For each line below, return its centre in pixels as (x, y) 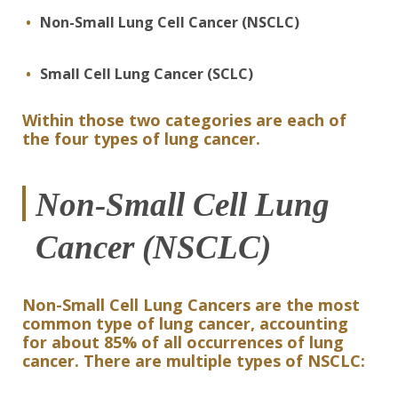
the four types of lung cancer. (141, 139)
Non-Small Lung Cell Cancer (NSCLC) (170, 22)
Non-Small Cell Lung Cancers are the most (191, 305)
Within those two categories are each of (184, 120)
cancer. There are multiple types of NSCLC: (194, 361)
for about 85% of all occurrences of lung (183, 342)
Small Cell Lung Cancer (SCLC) (147, 74)
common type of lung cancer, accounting (185, 323)
